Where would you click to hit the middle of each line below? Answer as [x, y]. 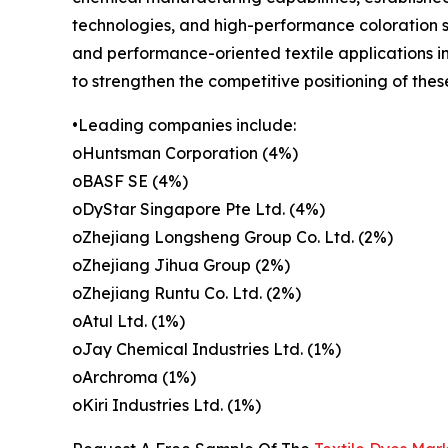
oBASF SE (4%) [130, 180]
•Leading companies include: [184, 124]
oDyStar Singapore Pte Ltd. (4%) [198, 208]
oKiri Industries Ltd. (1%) [166, 404]
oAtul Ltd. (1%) [128, 320]
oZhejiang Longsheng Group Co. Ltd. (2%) [232, 236]
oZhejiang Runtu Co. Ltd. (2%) [186, 292]
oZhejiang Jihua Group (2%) [181, 264]
